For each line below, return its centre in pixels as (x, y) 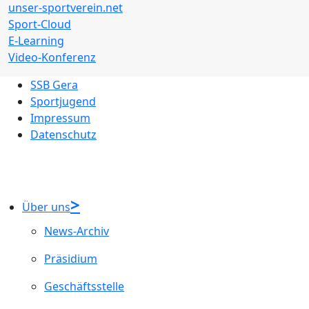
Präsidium (71, 258)
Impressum (60, 118)
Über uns (46, 207)
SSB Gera (54, 84)
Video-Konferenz (52, 57)
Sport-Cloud (40, 24)
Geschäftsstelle (84, 286)
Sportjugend (63, 101)
